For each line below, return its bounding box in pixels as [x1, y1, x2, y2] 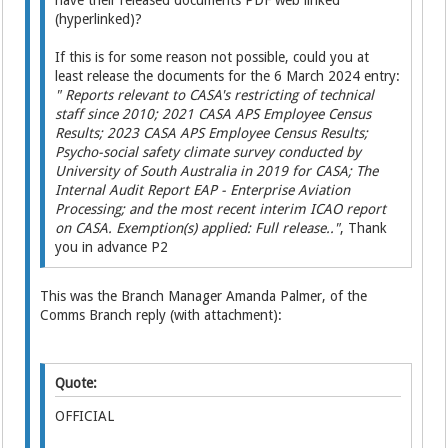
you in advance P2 [55, 239, 169, 255]
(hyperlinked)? [55, 11, 143, 27]
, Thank [340, 220, 388, 236]
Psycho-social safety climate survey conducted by [55, 144, 362, 160]
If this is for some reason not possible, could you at [55, 49, 370, 65]
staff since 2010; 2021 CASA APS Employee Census [55, 106, 372, 122]
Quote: [55, 375, 98, 391]
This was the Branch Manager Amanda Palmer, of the [40, 288, 368, 304]
